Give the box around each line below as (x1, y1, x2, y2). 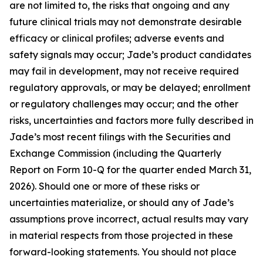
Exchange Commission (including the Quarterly (9, 147, 221, 159)
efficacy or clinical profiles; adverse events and (9, 32, 224, 44)
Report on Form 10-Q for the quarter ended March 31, (9, 164, 251, 176)
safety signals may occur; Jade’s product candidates (9, 49, 251, 60)
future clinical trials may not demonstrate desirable (9, 16, 242, 28)
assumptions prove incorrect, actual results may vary (9, 213, 248, 225)
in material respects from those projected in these (9, 230, 233, 241)
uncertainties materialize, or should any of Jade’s (9, 197, 234, 208)
